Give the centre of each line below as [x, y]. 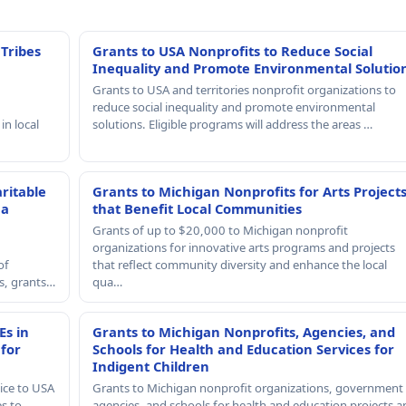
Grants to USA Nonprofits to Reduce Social [232, 50]
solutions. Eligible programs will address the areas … [232, 124]
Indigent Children [150, 366]
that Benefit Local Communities [197, 208]
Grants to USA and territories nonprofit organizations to [244, 89]
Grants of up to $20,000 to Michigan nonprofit [220, 230]
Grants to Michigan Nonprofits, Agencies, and [243, 331]
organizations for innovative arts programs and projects [243, 247]
